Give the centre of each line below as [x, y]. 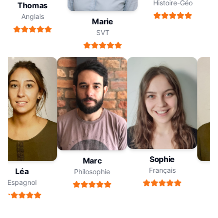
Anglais [36, 17]
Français [159, 170]
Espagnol [19, 182]
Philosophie [89, 172]
